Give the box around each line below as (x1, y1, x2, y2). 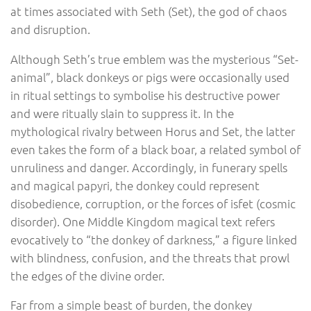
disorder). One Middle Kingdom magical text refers (10, 213, 275, 229)
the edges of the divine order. (10, 267, 165, 283)
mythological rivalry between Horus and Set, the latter (10, 123, 295, 139)
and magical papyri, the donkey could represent (10, 177, 260, 193)
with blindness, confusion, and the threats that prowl (10, 249, 289, 265)
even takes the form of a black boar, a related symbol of (10, 141, 301, 157)
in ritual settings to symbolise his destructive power (10, 87, 280, 103)
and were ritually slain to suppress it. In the (10, 105, 234, 121)
